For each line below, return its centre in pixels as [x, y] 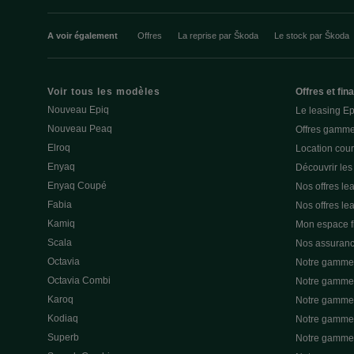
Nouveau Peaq [80, 129]
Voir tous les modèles [104, 92]
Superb [63, 337]
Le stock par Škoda [312, 36]
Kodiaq [63, 318]
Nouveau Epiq [78, 110]
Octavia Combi [79, 281]
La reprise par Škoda [218, 36]
